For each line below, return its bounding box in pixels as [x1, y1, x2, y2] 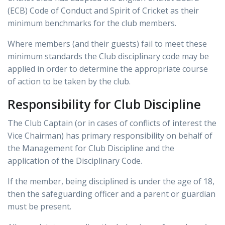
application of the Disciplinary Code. [8, 155, 142, 167]
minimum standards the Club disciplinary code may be [8, 51, 209, 62]
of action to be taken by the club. [8, 76, 131, 87]
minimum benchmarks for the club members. [8, 18, 176, 29]
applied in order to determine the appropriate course [8, 63, 208, 75]
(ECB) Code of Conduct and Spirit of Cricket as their [8, 5, 199, 17]
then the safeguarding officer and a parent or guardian [8, 188, 215, 200]
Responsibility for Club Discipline [8, 96, 201, 113]
